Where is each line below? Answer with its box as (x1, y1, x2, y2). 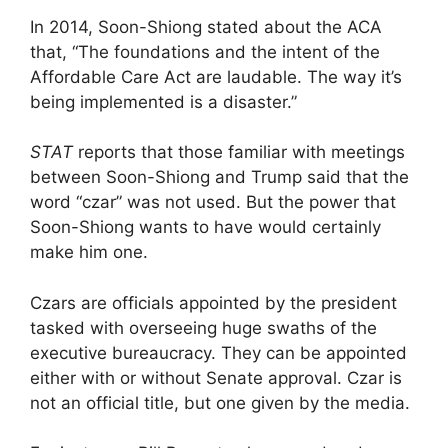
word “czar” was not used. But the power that (30, 192, 396, 213)
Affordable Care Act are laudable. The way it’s (30, 66, 402, 87)
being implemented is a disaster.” (30, 91, 297, 112)
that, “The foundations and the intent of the (30, 41, 380, 62)
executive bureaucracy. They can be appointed (30, 342, 407, 363)
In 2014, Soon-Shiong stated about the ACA (30, 16, 382, 37)
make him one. (30, 242, 148, 263)
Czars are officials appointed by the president (30, 292, 397, 313)
